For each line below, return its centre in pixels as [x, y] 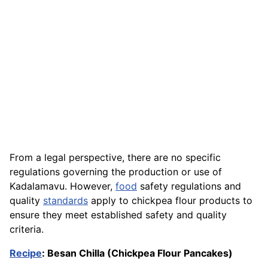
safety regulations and [189, 186]
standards [66, 201]
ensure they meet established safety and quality [118, 215]
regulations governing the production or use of [116, 172]
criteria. [27, 229]
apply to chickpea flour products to [170, 201]
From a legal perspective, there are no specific [115, 158]
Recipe [26, 253]
